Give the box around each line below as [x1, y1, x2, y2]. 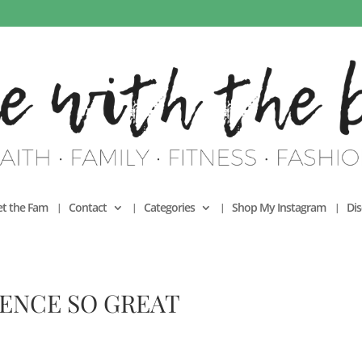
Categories [144, 199, 195, 215]
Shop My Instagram [232, 199, 326, 215]
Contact [69, 199, 107, 215]
